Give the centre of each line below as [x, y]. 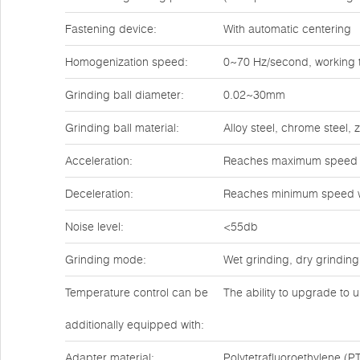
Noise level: [94, 227]
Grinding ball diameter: [125, 95]
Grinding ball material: [122, 128]
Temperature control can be [137, 292]
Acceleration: [99, 161]
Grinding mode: [106, 260]
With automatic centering [287, 29]
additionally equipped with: [135, 325]
